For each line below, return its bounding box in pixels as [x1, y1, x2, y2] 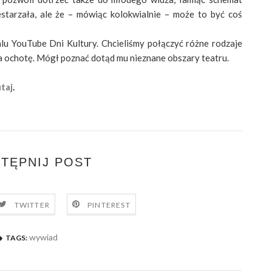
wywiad [29, 232, 58, 243]
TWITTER [14, 200, 50, 209]
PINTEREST [87, 200, 131, 209]
